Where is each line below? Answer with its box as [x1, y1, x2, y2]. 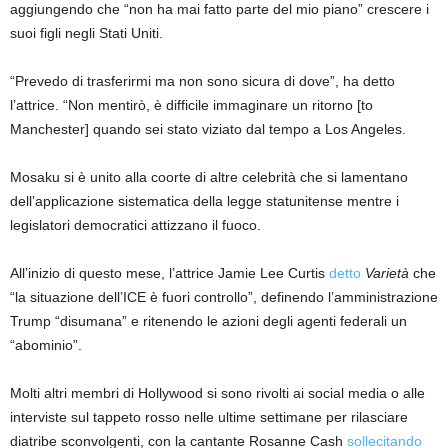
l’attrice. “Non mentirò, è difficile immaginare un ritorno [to [10, 97, 373, 114]
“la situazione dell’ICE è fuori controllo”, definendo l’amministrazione [10, 289, 438, 306]
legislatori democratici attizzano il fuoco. [10, 217, 261, 234]
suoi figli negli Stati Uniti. [10, 25, 163, 42]
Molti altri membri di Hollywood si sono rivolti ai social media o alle [10, 385, 425, 402]
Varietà [365, 265, 409, 282]
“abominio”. [10, 337, 82, 354]
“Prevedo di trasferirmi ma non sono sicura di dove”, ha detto [10, 73, 395, 90]
